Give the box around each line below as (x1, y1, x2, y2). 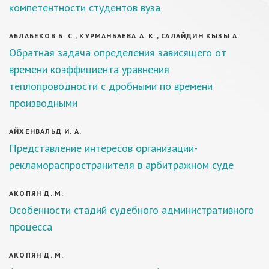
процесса (9, 220, 52, 234)
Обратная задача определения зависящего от (9, 46, 226, 59)
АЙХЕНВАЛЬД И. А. (9, 127, 82, 136)
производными (9, 96, 77, 110)
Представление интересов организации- (9, 141, 198, 155)
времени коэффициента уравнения (9, 62, 169, 76)
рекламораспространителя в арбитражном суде (9, 158, 234, 172)
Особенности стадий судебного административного (9, 203, 254, 217)
